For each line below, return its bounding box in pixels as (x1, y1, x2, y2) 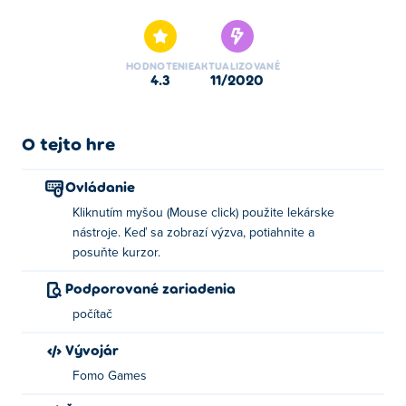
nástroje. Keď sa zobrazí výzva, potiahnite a (72, 227, 314, 239)
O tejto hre (22, 132, 115, 154)
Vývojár (74, 341, 119, 358)
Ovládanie (76, 178, 135, 195)
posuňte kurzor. (72, 246, 160, 259)
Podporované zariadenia (73, 279, 236, 296)
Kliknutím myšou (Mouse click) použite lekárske (72, 207, 334, 219)
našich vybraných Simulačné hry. (22, 2, 227, 16)
